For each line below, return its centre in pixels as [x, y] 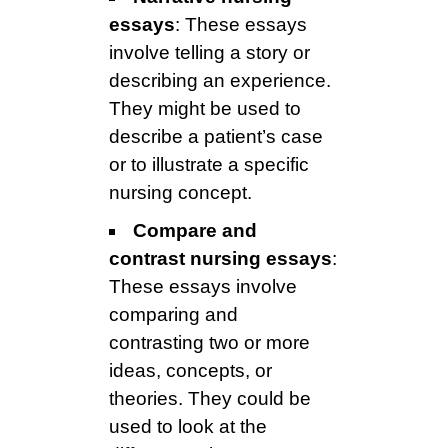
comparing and [173, 315]
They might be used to [205, 109]
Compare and [195, 231]
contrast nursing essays [220, 259]
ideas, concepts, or [190, 371]
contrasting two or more [209, 343]
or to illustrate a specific [209, 165]
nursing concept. [180, 193]
